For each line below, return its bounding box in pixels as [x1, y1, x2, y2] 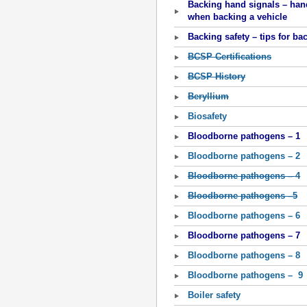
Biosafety [188, 111, 227, 121]
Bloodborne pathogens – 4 [188, 171, 300, 181]
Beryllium [188, 91, 229, 101]
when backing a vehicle [188, 12, 287, 22]
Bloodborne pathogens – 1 [188, 131, 300, 141]
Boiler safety [188, 290, 241, 300]
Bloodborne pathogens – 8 [188, 250, 300, 260]
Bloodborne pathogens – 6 [188, 210, 300, 221]
